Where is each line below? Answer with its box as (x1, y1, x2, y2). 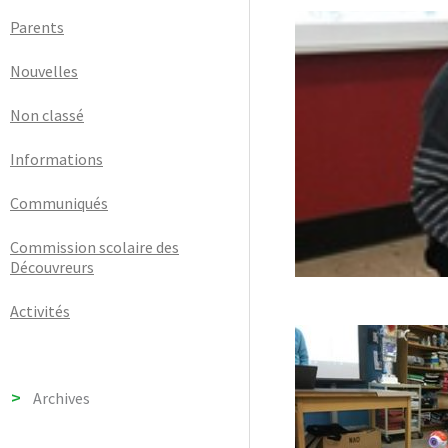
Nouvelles (10, 61, 78, 82)
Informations (10, 149, 103, 170)
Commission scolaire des (10, 237, 179, 258)
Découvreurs (10, 257, 94, 278)
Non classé (10, 105, 84, 126)
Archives (32, 387, 90, 408)
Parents (10, 17, 64, 38)
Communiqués (10, 193, 108, 214)
